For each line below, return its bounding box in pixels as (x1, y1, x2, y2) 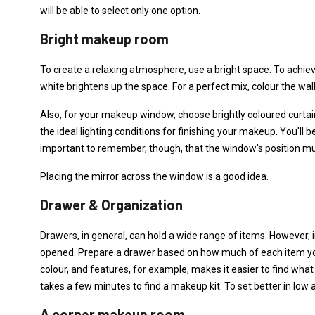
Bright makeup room (40, 30, 169, 47)
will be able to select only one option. (40, 5, 200, 16)
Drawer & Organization (40, 196, 183, 213)
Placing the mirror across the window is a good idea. (40, 171, 269, 182)
